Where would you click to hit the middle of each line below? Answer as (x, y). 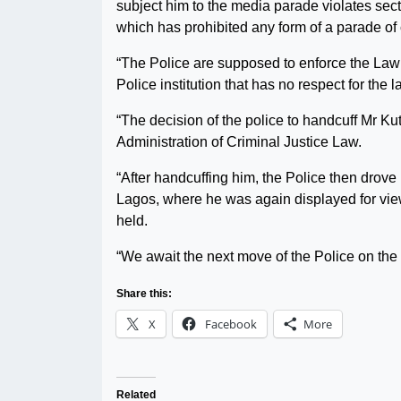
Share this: (144, 294)
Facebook (231, 324)
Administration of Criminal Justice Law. (239, 142)
